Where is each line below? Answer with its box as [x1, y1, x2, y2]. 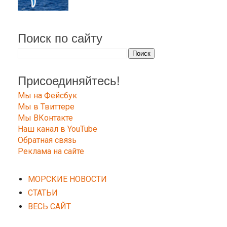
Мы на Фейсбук [18, 91, 77, 101]
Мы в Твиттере [18, 102, 74, 112]
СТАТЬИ [28, 188, 58, 198]
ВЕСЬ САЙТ [28, 202, 71, 212]
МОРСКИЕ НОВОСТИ [28, 174, 107, 184]
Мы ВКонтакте [18, 113, 73, 123]
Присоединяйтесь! [18, 73, 120, 88]
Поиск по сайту [18, 31, 102, 45]
